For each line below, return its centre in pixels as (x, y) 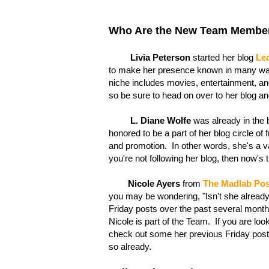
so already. (130, 246)
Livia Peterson (160, 57)
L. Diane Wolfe (159, 120)
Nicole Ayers (154, 183)
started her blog (223, 57)
